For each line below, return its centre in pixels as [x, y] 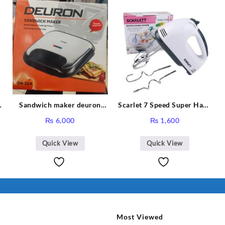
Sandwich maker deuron [60, 104]
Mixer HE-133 [165, 115]
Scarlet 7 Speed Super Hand [165, 104]
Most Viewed [140, 216]
